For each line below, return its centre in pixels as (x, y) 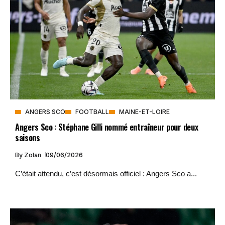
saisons (28, 137)
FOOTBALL (92, 111)
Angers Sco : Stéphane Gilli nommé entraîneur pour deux (107, 127)
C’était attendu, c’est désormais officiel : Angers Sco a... (106, 173)
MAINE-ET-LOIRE (144, 111)
